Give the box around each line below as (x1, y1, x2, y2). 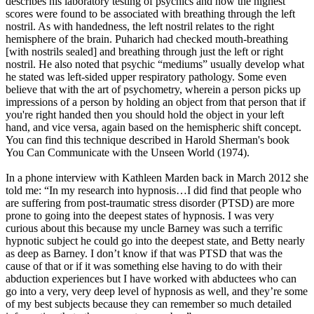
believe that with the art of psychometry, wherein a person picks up (6, 83, 301, 96)
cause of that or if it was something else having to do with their (6, 260, 282, 273)
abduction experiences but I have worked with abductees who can (6, 273, 296, 285)
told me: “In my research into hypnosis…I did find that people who (6, 184, 301, 197)
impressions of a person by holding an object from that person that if (6, 96, 306, 109)
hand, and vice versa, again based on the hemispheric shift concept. (6, 121, 301, 134)
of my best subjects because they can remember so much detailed (6, 298, 292, 310)
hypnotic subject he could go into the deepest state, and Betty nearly (6, 235, 305, 247)
